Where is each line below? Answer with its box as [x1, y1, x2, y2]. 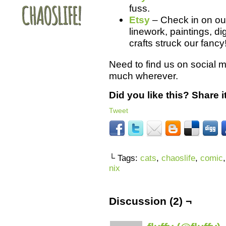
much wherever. [109, 70, 178, 81]
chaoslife [161, 153, 195, 163]
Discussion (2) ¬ [109, 195, 192, 207]
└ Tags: [109, 153, 140, 163]
